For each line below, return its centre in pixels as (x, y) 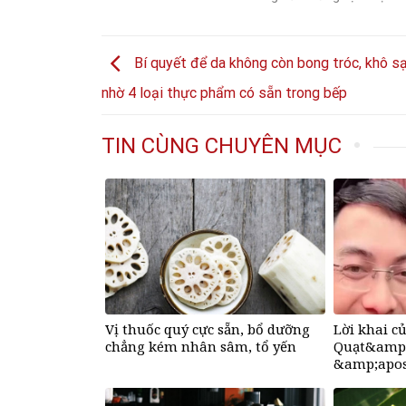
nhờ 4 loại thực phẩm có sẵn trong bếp (224, 92)
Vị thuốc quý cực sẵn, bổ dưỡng (208, 329)
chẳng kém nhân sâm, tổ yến (201, 346)
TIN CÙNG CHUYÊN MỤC (222, 145)
